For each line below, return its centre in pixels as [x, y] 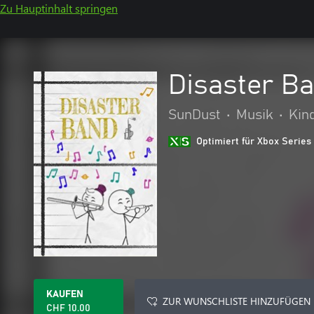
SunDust [194, 115]
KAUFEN [65, 294]
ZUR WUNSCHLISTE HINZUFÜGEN [237, 301]
